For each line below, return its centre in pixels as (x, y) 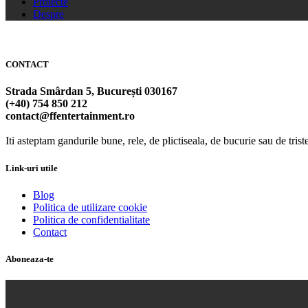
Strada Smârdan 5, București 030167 (91, 91)
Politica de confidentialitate (91, 219)
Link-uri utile (32, 168)
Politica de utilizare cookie (90, 207)
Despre (48, 14)
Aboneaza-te (30, 258)
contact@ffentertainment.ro (70, 116)
